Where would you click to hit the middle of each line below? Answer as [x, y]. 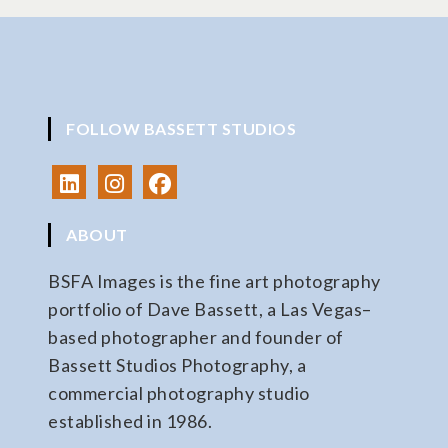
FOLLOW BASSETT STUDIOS [181, 128]
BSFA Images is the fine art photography [214, 281]
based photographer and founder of [196, 337]
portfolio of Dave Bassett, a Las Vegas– [210, 309]
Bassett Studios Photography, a [177, 365]
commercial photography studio [179, 393]
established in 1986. [130, 421]
